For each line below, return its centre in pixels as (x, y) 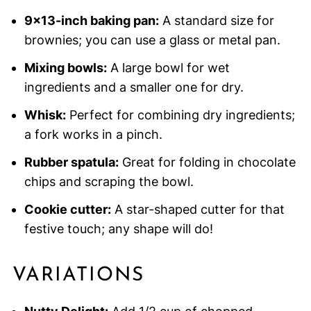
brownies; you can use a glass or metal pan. (152, 40)
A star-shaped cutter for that (197, 210)
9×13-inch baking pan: (91, 21)
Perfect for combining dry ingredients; (180, 115)
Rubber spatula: (71, 162)
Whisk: (45, 115)
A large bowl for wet (168, 68)
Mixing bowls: (65, 68)
